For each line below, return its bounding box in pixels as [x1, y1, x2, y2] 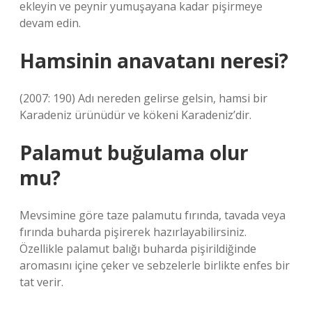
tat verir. [19, 274, 63, 290]
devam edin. [19, 15, 81, 31]
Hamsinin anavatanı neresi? [19, 47, 288, 74]
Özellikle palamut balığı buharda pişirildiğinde [19, 241, 256, 256]
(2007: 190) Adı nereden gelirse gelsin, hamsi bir [19, 91, 267, 106]
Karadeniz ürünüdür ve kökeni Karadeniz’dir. [19, 107, 251, 123]
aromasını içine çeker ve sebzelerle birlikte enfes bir [19, 258, 290, 273]
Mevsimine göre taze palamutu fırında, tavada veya [19, 208, 286, 223]
